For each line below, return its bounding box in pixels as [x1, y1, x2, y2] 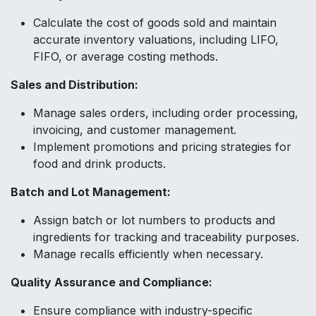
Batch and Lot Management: [11, 185, 171, 200]
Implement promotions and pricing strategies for [33, 140, 291, 154]
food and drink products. [33, 157, 166, 171]
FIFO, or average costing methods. [33, 49, 218, 64]
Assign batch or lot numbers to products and [33, 213, 275, 228]
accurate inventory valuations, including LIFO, [33, 32, 279, 47]
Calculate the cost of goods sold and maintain [33, 16, 276, 30]
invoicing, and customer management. [33, 123, 236, 138]
